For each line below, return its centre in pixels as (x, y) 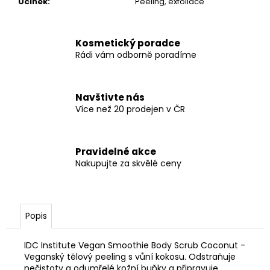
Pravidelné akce (116, 152)
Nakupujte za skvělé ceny (128, 164)
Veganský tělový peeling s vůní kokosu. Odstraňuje (130, 256)
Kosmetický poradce (128, 43)
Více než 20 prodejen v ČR (130, 109)
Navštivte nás (110, 98)
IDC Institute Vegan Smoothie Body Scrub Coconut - (135, 245)
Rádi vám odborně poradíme (136, 55)
